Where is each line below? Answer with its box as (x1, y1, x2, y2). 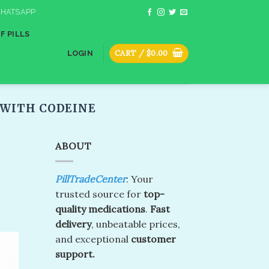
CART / (115, 47, 147, 58)
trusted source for (55, 187, 144, 200)
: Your (126, 172, 153, 185)
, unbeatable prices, (91, 217, 180, 230)
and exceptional (55, 232, 131, 245)
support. (55, 247, 95, 260)
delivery (55, 217, 91, 230)
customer (131, 232, 176, 245)
